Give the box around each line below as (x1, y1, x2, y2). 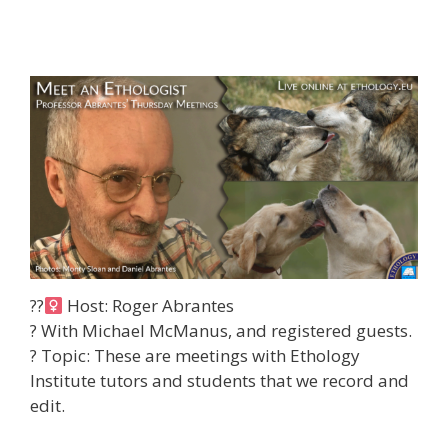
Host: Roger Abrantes (63, 294, 235, 318)
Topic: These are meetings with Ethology (37, 344, 360, 368)
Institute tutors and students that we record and (30, 369, 409, 393)
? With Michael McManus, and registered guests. (30, 319, 412, 343)
